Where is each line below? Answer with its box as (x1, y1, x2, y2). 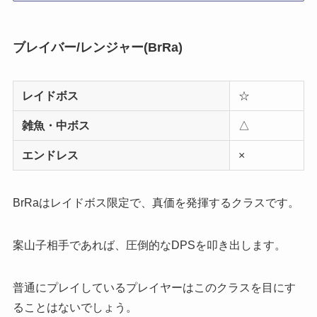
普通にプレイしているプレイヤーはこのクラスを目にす (12, 282, 296, 294)
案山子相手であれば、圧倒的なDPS (12, 239, 195, 252)
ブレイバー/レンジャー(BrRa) (12, 40, 183, 55)
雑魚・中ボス (21, 120, 90, 132)
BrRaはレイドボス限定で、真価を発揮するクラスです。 (12, 197, 299, 209)
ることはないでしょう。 (12, 301, 137, 314)
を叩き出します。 (195, 239, 286, 252)
